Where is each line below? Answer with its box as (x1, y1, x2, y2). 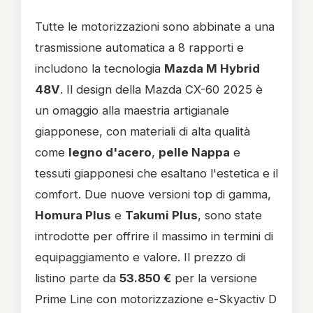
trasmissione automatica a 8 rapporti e (35, 41, 244, 55)
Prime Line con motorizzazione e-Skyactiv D (35, 292, 277, 307)
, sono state (198, 208, 262, 223)
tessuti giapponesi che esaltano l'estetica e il (35, 166, 278, 181)
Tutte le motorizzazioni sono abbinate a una (35, 20, 275, 34)
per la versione (171, 271, 257, 286)
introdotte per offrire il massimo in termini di (35, 229, 273, 244)
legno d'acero (68, 145, 152, 160)
